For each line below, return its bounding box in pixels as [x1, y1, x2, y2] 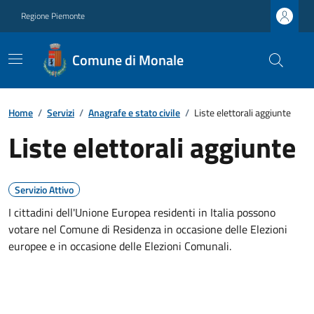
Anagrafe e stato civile [88, 105, 180, 120]
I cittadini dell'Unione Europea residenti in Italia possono [8, 204, 275, 221]
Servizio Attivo [15, 182, 74, 197]
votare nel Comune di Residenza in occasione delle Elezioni [8, 221, 287, 238]
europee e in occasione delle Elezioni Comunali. [8, 238, 231, 254]
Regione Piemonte [21, 9, 85, 22]
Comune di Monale [72, 49, 184, 71]
